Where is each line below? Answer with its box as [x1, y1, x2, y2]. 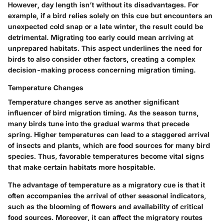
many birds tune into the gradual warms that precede [8, 119, 189, 128]
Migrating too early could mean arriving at [51, 33, 193, 41]
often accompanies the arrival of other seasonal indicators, [8, 191, 206, 200]
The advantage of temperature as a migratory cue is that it [8, 180, 205, 189]
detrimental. [8, 33, 51, 41]
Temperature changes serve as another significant [8, 97, 179, 106]
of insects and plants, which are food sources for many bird [8, 141, 210, 149]
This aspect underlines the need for [79, 43, 202, 52]
